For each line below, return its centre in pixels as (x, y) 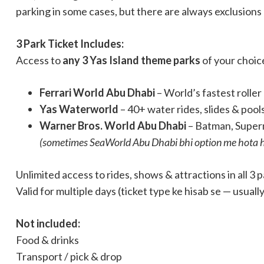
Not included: (48, 223)
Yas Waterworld (79, 109)
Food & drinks (47, 240)
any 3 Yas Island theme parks (131, 60)
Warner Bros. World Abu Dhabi (113, 126)
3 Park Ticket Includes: (70, 44)
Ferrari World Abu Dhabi (97, 93)
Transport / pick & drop (69, 256)
